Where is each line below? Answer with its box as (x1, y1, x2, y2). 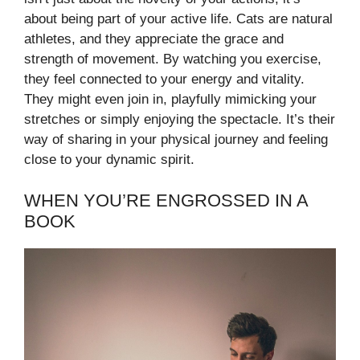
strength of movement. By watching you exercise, (24, 51, 321, 67)
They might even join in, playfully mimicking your (24, 92, 317, 108)
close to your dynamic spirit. (24, 152, 194, 168)
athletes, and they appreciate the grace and (24, 31, 284, 47)
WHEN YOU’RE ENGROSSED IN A (24, 190, 308, 211)
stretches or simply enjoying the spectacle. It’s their (24, 112, 335, 128)
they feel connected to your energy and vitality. (24, 72, 305, 88)
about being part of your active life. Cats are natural (24, 11, 333, 27)
